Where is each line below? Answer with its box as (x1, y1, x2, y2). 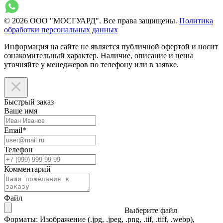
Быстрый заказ (4, 97, 54, 106)
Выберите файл (124, 206, 177, 215)
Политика (179, 16, 213, 25)
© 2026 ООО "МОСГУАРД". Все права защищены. (4, 16, 177, 25)
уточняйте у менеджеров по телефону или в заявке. (4, 60, 179, 69)
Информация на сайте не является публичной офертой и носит (4, 42, 218, 51)
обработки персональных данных (4, 25, 118, 34)
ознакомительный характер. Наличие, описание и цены (4, 51, 193, 60)
